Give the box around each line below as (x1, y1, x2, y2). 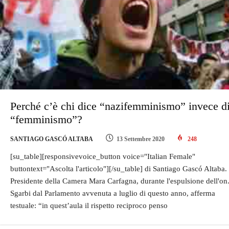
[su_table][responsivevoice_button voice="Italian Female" (10, 152, 195, 161)
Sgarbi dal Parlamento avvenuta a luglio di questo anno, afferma (10, 189, 215, 198)
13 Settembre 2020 (117, 135, 165, 143)
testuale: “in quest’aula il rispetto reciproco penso (10, 201, 168, 210)
